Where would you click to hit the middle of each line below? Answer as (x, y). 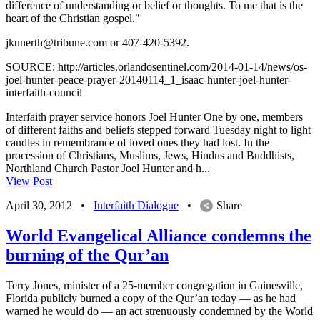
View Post (29, 181)
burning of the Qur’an (87, 255)
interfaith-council (44, 93)
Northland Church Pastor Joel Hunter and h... (108, 169)
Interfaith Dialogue (136, 206)
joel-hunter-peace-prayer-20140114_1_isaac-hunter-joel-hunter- (149, 80)
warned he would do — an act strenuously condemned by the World (159, 311)
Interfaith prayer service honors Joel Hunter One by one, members (154, 117)
